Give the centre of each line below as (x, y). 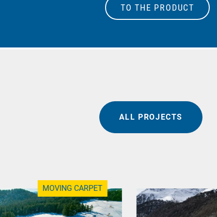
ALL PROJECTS (151, 117)
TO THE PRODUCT (157, 8)
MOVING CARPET (72, 188)
